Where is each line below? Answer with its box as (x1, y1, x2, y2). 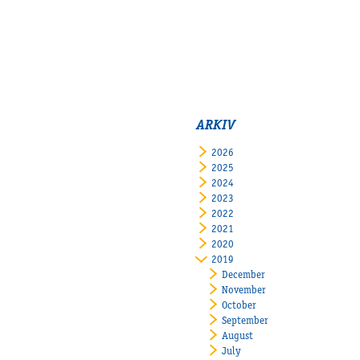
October (222, 301, 257, 312)
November (222, 285, 267, 297)
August (222, 331, 254, 342)
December (222, 270, 266, 281)
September (222, 316, 269, 327)
